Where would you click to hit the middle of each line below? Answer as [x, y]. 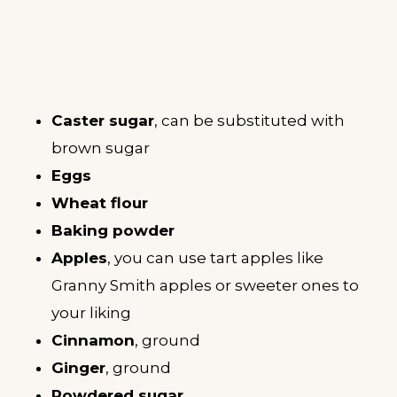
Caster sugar [103, 121]
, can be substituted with [249, 121]
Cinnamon [93, 341]
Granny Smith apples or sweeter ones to [205, 286]
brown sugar [101, 148]
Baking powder [113, 231]
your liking [91, 313]
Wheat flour [100, 203]
